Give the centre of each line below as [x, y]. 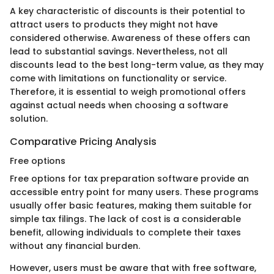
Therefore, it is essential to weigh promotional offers [128, 91]
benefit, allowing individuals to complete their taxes [125, 232]
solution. [29, 118]
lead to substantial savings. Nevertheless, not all [119, 51]
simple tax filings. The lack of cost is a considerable [125, 219]
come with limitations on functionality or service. [118, 78]
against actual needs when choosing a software [119, 105]
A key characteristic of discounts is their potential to [128, 11]
